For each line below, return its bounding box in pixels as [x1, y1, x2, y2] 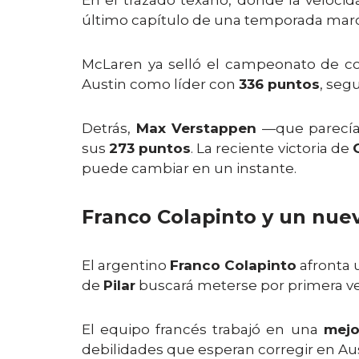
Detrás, [82, 120, 136, 136]
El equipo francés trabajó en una [82, 321, 324, 337]
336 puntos [239, 76, 320, 92]
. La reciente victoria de [191, 140, 353, 156]
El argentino [82, 257, 171, 273]
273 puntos [109, 140, 192, 156]
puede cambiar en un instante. [82, 160, 296, 176]
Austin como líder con [82, 76, 239, 92]
